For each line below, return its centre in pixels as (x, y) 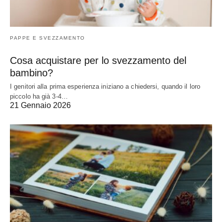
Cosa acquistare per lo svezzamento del (98, 60)
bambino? (31, 73)
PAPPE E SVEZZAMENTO (48, 38)
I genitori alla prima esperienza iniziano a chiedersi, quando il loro (105, 86)
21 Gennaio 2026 (40, 105)
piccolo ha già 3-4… (39, 96)
